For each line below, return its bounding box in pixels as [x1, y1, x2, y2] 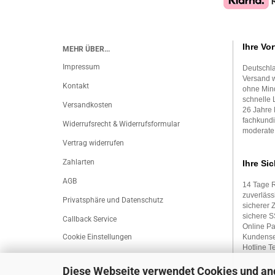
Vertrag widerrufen [63, 139, 124, 147]
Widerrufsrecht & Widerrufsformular [63, 120, 180, 128]
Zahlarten [63, 158, 95, 166]
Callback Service [63, 215, 117, 223]
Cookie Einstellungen [63, 233, 132, 241]
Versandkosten [63, 101, 112, 109]
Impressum [63, 63, 100, 71]
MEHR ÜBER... [63, 45, 110, 53]
